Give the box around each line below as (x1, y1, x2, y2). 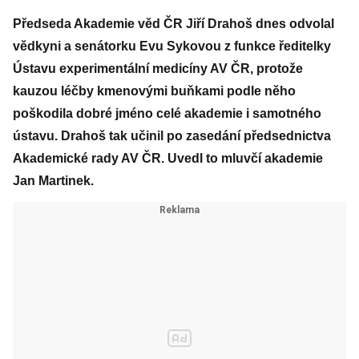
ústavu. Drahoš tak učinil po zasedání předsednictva (13, 129, 331, 143)
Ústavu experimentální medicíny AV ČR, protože (13, 62, 303, 75)
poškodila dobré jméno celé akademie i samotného (13, 107, 321, 120)
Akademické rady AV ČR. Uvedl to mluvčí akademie (13, 151, 323, 165)
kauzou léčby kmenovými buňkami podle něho (13, 84, 296, 98)
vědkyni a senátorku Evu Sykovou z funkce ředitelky (13, 39, 331, 53)
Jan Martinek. (13, 174, 94, 188)
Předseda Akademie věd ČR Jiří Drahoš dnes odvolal (13, 17, 334, 30)
